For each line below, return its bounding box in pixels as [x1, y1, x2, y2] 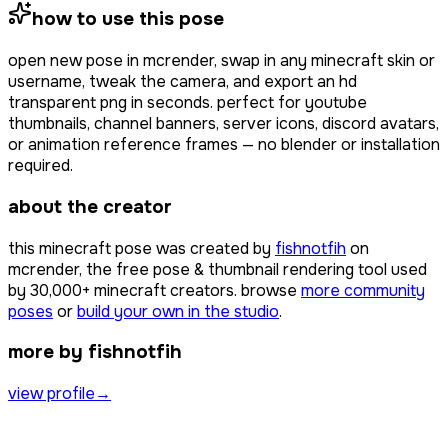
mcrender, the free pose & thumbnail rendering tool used [8, 258, 427, 280]
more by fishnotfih [8, 340, 182, 365]
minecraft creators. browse [90, 279, 297, 301]
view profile [8, 383, 95, 404]
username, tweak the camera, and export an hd [8, 71, 357, 93]
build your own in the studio [77, 300, 279, 322]
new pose [50, 50, 123, 72]
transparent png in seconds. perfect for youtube [8, 92, 367, 114]
